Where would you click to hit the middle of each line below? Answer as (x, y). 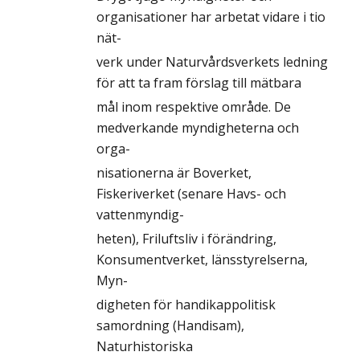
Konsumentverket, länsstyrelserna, (202, 260)
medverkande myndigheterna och (198, 128)
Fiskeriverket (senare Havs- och (191, 194)
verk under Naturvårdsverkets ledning (212, 62)
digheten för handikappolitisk (186, 305)
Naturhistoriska (145, 346)
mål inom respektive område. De (194, 107)
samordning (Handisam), (170, 325)
